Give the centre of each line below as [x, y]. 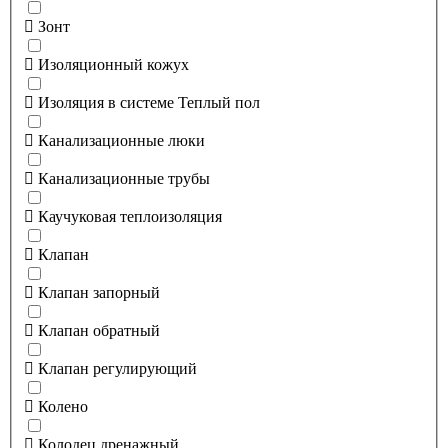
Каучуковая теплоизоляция [130, 216]
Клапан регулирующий [117, 368]
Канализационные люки [121, 140]
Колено [63, 406]
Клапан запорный [99, 292]
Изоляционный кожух [113, 64]
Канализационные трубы [124, 178]
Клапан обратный [99, 330]
